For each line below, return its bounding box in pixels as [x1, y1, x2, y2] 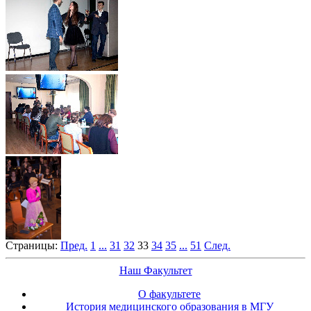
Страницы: [6, 239, 58, 251]
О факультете [138, 287, 201, 300]
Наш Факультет [119, 264, 192, 276]
